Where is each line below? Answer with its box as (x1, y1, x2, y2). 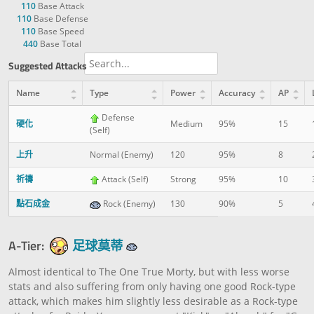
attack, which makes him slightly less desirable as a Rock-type (8, 294, 298, 308)
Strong (170, 173, 196, 186)
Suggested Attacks (8, 59, 87, 74)
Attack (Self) (100, 173, 149, 186)
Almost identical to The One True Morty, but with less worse (8, 265, 289, 279)
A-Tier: (8, 235, 44, 256)
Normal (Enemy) (90, 149, 153, 161)
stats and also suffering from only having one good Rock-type (8, 280, 296, 294)
